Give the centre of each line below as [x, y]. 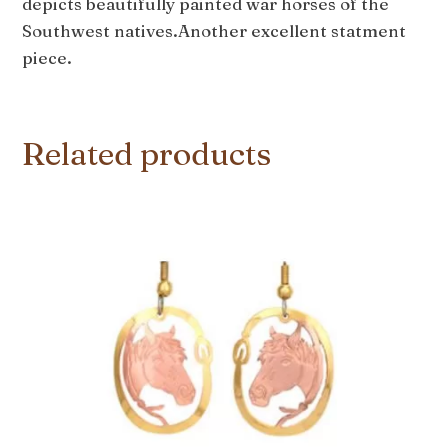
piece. [47, 58]
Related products [147, 154]
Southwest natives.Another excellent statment [214, 31]
